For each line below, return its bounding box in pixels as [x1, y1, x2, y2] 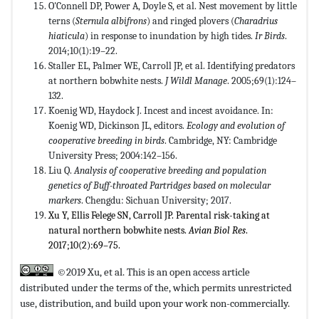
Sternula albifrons [75, 15, 147, 28]
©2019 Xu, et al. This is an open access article [57, 266, 251, 279]
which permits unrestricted [173, 281, 292, 295]
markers [48, 194, 81, 207]
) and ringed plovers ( [147, 15, 234, 28]
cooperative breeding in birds [48, 135, 164, 147]
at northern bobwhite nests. [48, 75, 165, 88]
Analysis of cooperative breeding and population [74, 164, 266, 177]
